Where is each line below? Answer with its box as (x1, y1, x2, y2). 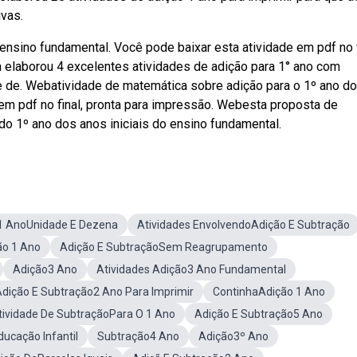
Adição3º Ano (198, 330, 269, 343)
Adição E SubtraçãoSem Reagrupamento (60, 241, 268, 253)
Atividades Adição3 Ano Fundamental (96, 263, 286, 276)
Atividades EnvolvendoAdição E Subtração (137, 218, 350, 231)
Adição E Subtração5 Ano (194, 308, 323, 320)
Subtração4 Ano (97, 330, 179, 343)
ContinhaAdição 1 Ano (213, 285, 325, 298)
